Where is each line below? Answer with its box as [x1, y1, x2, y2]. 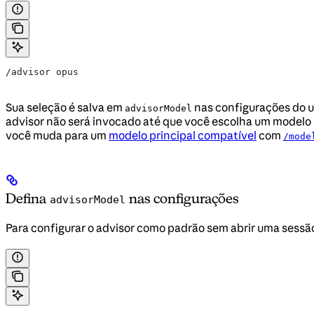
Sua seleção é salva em [6, 100, 125, 114]
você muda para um [6, 128, 109, 142]
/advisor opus [6, 66, 78, 77]
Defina [6, 189, 50, 207]
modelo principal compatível [109, 128, 257, 142]
